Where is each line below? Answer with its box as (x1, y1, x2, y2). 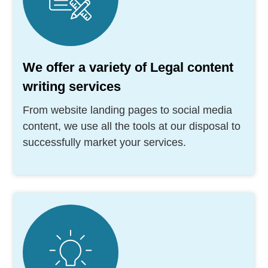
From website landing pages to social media (23, 103, 232, 116)
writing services (23, 78, 121, 94)
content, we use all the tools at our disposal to (23, 120, 240, 132)
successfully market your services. (23, 136, 186, 148)
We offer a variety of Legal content (23, 59, 233, 75)
